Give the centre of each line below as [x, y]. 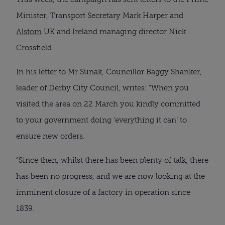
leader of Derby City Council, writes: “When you [102, 88]
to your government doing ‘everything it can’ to [101, 120]
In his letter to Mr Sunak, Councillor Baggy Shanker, [109, 72]
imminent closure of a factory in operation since [103, 192]
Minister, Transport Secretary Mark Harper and [100, 15]
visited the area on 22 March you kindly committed [108, 104]
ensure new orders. [50, 136]
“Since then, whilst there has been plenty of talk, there [112, 160]
